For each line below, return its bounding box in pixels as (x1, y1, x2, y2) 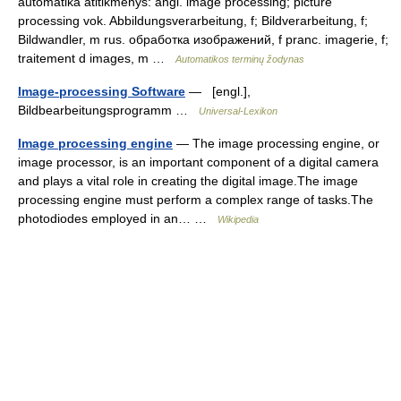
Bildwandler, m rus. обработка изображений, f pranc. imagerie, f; (18, 32, 388, 47)
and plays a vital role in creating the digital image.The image (18, 174, 358, 188)
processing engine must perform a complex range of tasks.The (18, 192, 373, 207)
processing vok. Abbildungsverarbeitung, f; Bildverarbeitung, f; (18, 13, 368, 28)
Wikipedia (218, 214, 259, 225)
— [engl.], (185, 84, 251, 98)
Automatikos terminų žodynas (175, 54, 304, 64)
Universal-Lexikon (199, 106, 277, 116)
